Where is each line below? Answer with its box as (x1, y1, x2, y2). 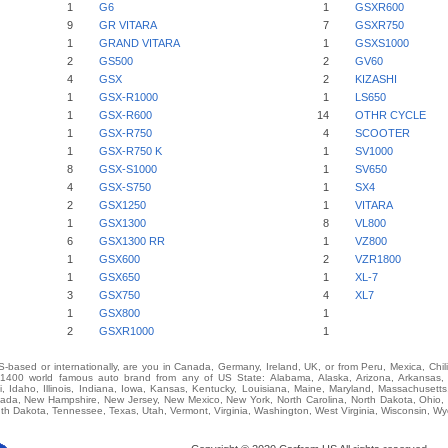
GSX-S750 (99, 181, 151, 193)
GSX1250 (99, 199, 146, 211)
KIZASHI (355, 73, 397, 85)
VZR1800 (355, 253, 401, 265)
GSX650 (99, 271, 140, 283)
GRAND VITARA (99, 37, 180, 49)
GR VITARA (99, 19, 157, 31)
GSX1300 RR (99, 235, 165, 247)
